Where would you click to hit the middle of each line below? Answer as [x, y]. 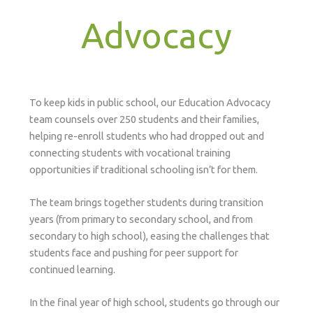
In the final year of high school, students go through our [154, 303]
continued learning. [72, 269]
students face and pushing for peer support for [133, 252]
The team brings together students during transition [146, 202]
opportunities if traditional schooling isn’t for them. [143, 169]
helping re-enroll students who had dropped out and [146, 136]
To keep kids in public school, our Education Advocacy [150, 102]
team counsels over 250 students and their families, [144, 119]
